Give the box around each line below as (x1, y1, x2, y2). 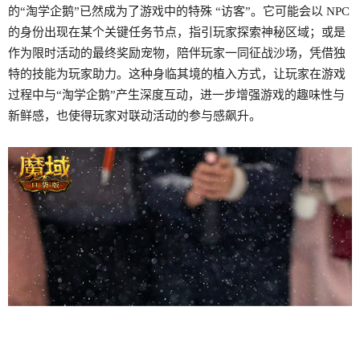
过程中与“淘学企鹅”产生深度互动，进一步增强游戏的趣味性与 (8, 88, 345, 102)
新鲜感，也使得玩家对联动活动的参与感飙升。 (8, 109, 261, 123)
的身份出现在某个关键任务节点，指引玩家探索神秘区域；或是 (8, 26, 346, 39)
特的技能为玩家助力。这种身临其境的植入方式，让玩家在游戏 (8, 67, 346, 81)
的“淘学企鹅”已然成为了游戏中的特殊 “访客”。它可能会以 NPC (8, 5, 350, 18)
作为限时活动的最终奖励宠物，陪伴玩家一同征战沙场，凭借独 (8, 47, 346, 60)
